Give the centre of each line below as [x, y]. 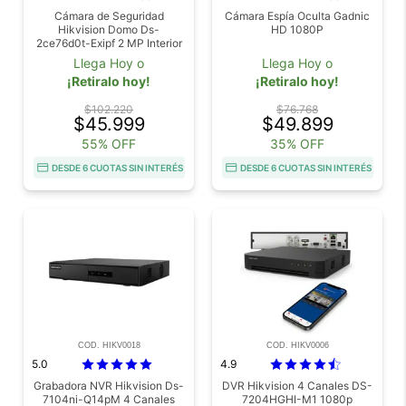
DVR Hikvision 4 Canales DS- [297, 386]
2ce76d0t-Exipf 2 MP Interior [109, 43]
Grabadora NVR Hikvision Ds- [109, 386]
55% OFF [109, 144]
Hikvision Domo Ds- [109, 30]
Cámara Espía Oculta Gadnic [297, 16]
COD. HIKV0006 [297, 346]
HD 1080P [297, 30]
